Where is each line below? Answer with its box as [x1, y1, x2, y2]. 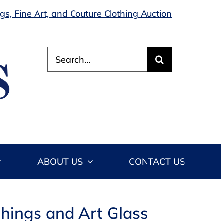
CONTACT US [129, 155, 185, 167]
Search [47, 47, 76, 58]
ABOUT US [37, 155, 83, 167]
